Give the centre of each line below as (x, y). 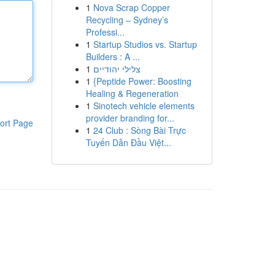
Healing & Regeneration (132, 93)
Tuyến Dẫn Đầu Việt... (128, 142)
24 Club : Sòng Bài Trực (139, 130)
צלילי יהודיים (117, 69)
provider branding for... (130, 118)
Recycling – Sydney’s (127, 20)
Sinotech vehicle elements (144, 106)
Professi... (105, 32)
